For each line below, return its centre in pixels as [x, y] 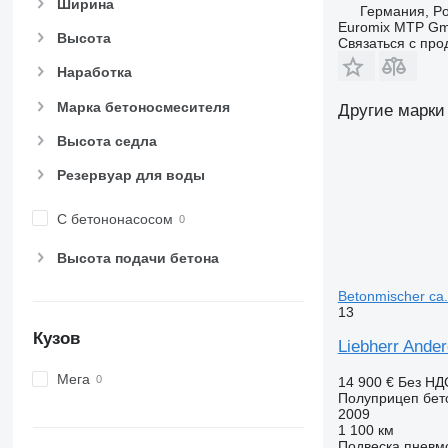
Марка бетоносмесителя [143, 106]
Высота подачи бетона [137, 258]
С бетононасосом [114, 219]
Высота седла [106, 140]
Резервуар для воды [130, 175]
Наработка [94, 72]
